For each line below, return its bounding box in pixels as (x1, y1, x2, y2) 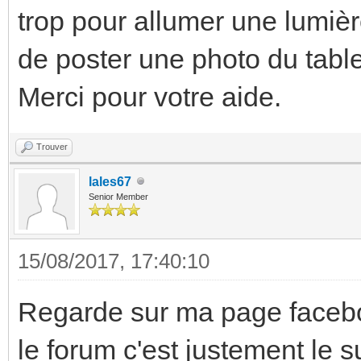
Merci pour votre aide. (18, 81, 281, 112)
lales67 (89, 174, 131, 189)
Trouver (36, 141, 68, 151)
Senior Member (89, 191, 148, 201)
